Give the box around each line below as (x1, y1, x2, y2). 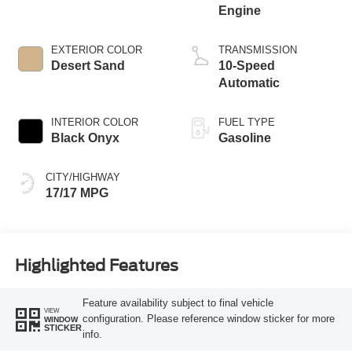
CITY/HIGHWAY (45, 171, 120, 184)
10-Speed (218, 59, 275, 73)
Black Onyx (50, 131, 119, 145)
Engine (218, 4, 261, 18)
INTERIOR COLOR (50, 116, 138, 129)
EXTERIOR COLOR (50, 44, 142, 57)
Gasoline (218, 131, 271, 145)
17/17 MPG (45, 186, 108, 200)
